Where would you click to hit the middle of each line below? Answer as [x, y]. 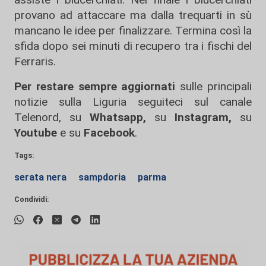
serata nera [42, 178]
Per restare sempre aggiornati [95, 87]
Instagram [197, 118]
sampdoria [103, 178]
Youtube [36, 133]
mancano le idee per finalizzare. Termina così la [133, 31]
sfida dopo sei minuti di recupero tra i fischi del [133, 46]
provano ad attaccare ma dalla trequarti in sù [133, 15]
